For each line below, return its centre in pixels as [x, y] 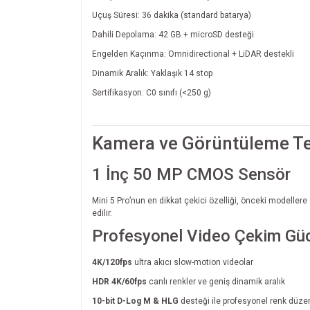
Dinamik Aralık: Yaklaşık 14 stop [152, 73]
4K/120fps [112, 262]
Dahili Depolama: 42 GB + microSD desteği [173, 34]
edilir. [102, 213]
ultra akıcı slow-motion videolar [193, 262]
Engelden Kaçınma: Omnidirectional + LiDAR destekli [193, 54]
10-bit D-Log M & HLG [135, 301]
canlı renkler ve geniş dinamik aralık [216, 281]
